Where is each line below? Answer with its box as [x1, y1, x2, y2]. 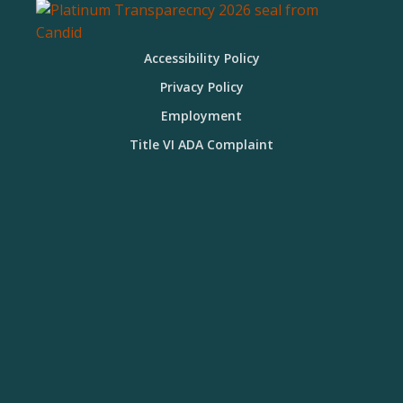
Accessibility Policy [143, 49, 260, 67]
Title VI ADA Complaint [130, 135, 273, 153]
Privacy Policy [159, 77, 244, 95]
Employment [161, 106, 242, 124]
